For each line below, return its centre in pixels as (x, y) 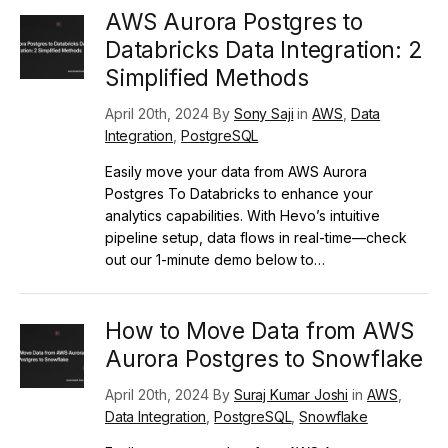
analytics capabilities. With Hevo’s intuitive (242, 215)
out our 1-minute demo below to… (215, 259)
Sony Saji (264, 113)
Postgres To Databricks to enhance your (239, 193)
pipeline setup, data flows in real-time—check (256, 237)
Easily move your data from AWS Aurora (236, 171)
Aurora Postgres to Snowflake (264, 358)
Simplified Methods (207, 77)
